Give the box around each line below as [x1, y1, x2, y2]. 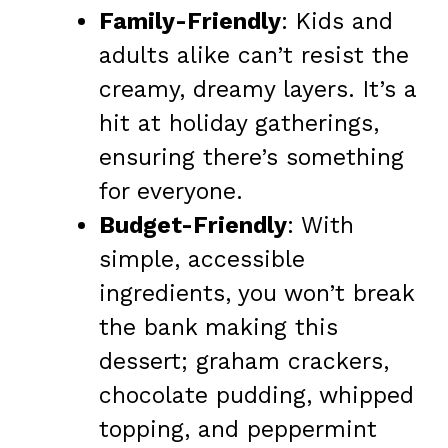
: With [287, 211, 354, 239]
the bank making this [99, 313, 338, 341]
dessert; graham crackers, [99, 347, 389, 375]
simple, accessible [99, 245, 305, 273]
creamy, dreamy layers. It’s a [99, 75, 416, 103]
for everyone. [99, 177, 243, 205]
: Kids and [281, 7, 393, 35]
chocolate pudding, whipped [99, 381, 414, 409]
